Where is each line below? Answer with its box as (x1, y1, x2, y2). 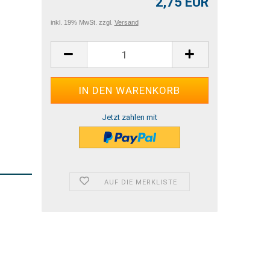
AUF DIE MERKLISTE (104, 178, 178, 186)
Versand (114, 19, 139, 26)
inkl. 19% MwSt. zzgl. (50, 19, 115, 26)
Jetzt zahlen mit (101, 113, 157, 122)
